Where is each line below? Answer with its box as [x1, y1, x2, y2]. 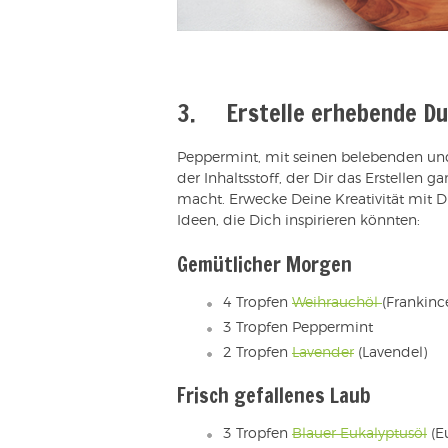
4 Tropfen [223, 296, 292, 311]
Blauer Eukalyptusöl [292, 427, 427, 442]
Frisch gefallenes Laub [177, 381, 371, 411]
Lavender [292, 346, 354, 361]
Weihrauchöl [292, 296, 382, 311]
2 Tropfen [223, 346, 292, 361]
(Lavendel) [354, 346, 427, 361]
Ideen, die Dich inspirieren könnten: [177, 214, 420, 229]
